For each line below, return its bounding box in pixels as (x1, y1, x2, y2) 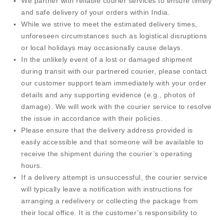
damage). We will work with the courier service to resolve (21, 103, 212, 110)
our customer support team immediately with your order (21, 79, 207, 87)
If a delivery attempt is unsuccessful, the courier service (21, 173, 207, 181)
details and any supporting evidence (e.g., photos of (21, 91, 195, 99)
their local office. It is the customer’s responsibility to (21, 209, 197, 217)
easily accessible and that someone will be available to (21, 138, 204, 146)
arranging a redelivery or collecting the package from (21, 197, 198, 205)
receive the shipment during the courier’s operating (21, 150, 192, 158)
